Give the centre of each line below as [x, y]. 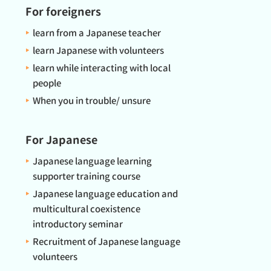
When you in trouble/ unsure [92, 101]
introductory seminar [78, 224]
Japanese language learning [92, 161]
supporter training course [87, 176]
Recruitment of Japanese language [106, 242]
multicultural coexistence [87, 209]
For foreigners [63, 12]
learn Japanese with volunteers [98, 51]
